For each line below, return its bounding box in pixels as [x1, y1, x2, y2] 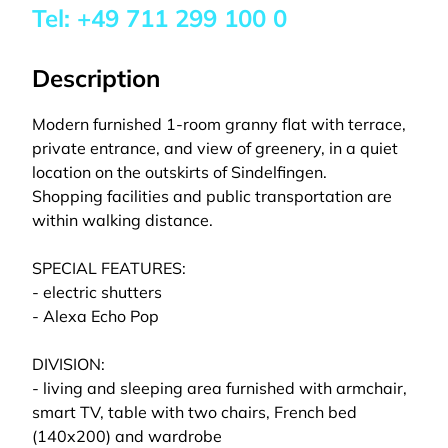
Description [32, 63, 160, 93]
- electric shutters [32, 282, 162, 302]
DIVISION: [32, 354, 105, 374]
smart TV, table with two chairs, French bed [32, 402, 357, 422]
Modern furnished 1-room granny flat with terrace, [32, 114, 406, 134]
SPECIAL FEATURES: [32, 258, 186, 278]
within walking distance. [32, 210, 213, 230]
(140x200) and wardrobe [32, 426, 222, 446]
